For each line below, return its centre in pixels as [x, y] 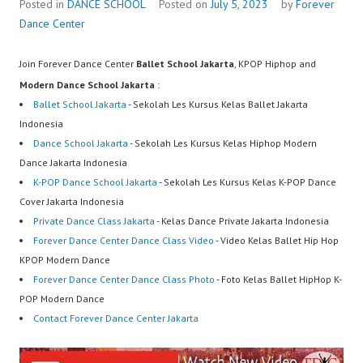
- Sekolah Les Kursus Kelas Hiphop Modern [222, 143]
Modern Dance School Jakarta [87, 85]
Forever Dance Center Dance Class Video [124, 240]
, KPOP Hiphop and [275, 64]
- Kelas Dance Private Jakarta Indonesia [242, 221]
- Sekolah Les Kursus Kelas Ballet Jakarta [217, 104]
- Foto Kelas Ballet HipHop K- [278, 279]
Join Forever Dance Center [78, 64]
